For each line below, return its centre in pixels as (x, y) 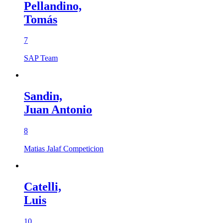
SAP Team (41, 58)
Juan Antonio (58, 110)
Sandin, (43, 96)
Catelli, (43, 187)
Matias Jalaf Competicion (64, 149)
